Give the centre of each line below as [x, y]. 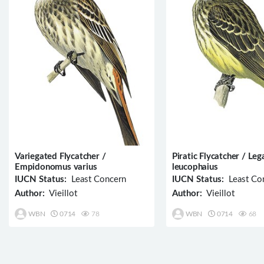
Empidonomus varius [56, 167]
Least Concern [96, 179]
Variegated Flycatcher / [60, 156]
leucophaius [195, 167]
